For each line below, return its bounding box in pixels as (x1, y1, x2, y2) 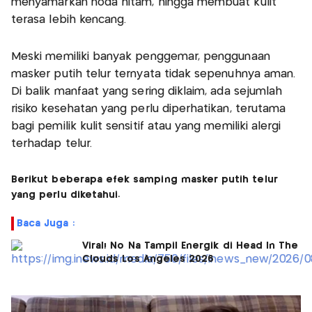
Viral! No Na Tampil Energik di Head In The (82, 240, 299, 251)
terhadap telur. (11, 138, 92, 149)
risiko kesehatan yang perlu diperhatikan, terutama (11, 103, 286, 114)
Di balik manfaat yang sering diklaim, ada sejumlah (11, 86, 283, 97)
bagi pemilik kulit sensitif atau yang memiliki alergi (11, 120, 281, 132)
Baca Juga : (17, 218, 75, 228)
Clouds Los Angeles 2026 (82, 253, 214, 264)
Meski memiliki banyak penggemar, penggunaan (11, 51, 270, 62)
